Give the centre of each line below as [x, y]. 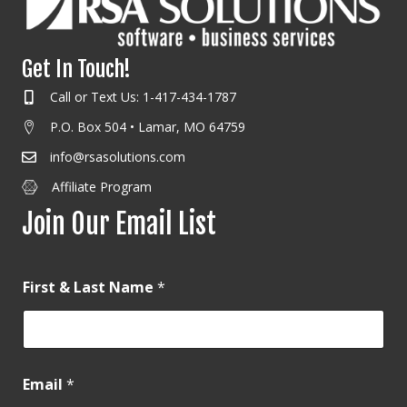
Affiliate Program [102, 187]
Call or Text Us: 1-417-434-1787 [143, 97]
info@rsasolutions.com [118, 157]
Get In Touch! [76, 69]
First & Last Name [90, 288]
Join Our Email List [119, 224]
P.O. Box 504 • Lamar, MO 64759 [148, 127]
